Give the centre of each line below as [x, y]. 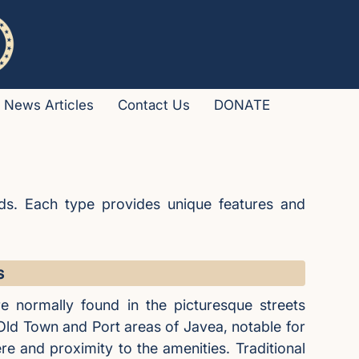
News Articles [49, 105]
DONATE [242, 105]
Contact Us [154, 105]
